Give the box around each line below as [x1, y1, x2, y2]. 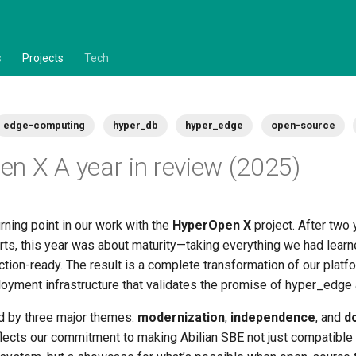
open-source [270, 119, 335, 131]
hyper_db [112, 119, 158, 131]
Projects [22, 52, 64, 64]
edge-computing [3, 119, 86, 131]
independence [230, 310, 315, 326]
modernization [137, 310, 225, 326]
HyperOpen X [172, 218, 251, 234]
